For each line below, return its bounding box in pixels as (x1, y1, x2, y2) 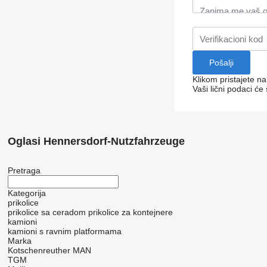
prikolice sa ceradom (7, 207, 86, 218)
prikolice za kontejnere (88, 207, 173, 218)
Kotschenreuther (7, 246, 70, 256)
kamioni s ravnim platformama (7, 226, 122, 237)
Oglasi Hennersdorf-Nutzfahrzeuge (7, 135, 185, 148)
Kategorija (7, 188, 46, 198)
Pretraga (7, 166, 41, 176)
